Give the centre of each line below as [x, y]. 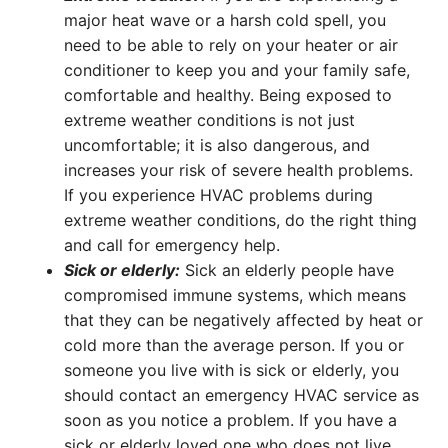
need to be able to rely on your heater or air [231, 45]
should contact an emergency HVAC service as [241, 395]
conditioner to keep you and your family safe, [237, 70]
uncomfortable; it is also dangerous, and [217, 145]
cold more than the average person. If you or [234, 345]
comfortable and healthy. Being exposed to [228, 95]
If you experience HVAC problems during [218, 195]
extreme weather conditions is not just [209, 120]
